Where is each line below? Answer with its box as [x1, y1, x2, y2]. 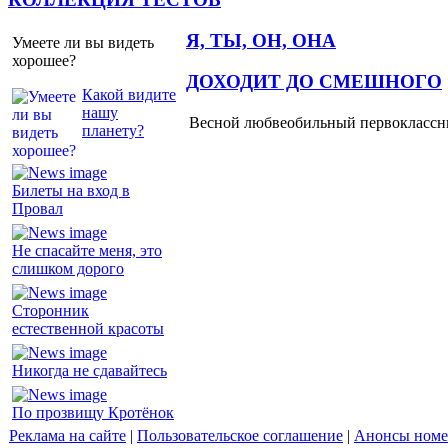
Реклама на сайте [9, 426, 126, 444]
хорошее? [12, 51, 76, 69]
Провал [12, 199, 63, 217]
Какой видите [82, 85, 176, 103]
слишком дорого [12, 259, 124, 277]
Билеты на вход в [12, 181, 130, 199]
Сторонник [12, 301, 89, 319]
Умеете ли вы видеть [12, 33, 154, 51]
